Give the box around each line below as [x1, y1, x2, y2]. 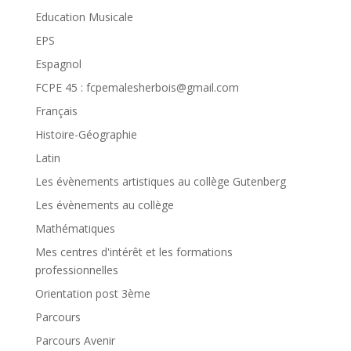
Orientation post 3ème [34, 286, 150, 302]
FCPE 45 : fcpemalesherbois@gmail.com [34, 80, 239, 96]
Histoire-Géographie [34, 127, 137, 143]
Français [34, 103, 78, 119]
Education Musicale [34, 9, 133, 25]
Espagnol [34, 56, 81, 72]
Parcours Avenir [34, 333, 115, 349]
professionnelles [34, 262, 118, 278]
